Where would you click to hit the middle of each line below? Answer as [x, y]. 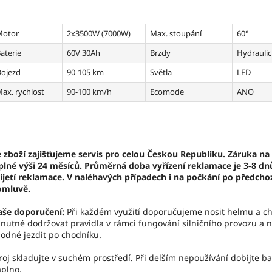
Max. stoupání [176, 34]
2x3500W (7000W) [99, 34]
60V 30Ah [83, 53]
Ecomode [167, 92]
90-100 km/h [89, 92]
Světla [161, 73]
